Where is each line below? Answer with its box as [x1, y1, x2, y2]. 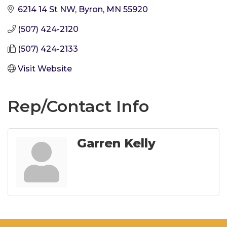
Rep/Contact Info [8, 96, 149, 116]
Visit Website [18, 63, 72, 73]
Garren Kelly [77, 135, 156, 150]
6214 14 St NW [18, 4, 75, 14]
